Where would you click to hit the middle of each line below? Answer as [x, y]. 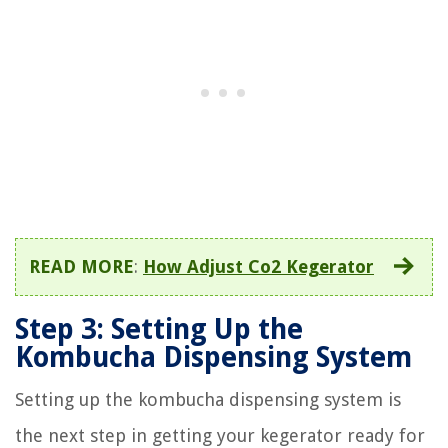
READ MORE [81, 267]
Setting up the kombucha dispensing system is [208, 400]
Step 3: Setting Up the [159, 330]
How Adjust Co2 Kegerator [258, 267]
